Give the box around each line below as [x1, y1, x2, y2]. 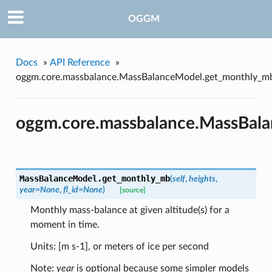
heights [188, 174, 216, 184]
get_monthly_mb [101, 174, 170, 184]
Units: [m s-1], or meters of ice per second [30, 242, 209, 252]
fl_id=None [63, 185, 103, 195]
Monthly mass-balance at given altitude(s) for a [30, 205, 229, 216]
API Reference [49, 57, 110, 67]
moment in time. [30, 220, 100, 230]
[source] [119, 187, 146, 194]
